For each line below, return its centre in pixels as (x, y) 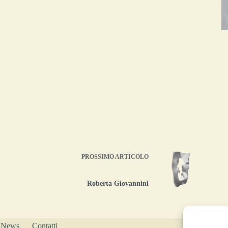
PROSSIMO (98, 156)
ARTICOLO (132, 156)
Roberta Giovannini (118, 183)
